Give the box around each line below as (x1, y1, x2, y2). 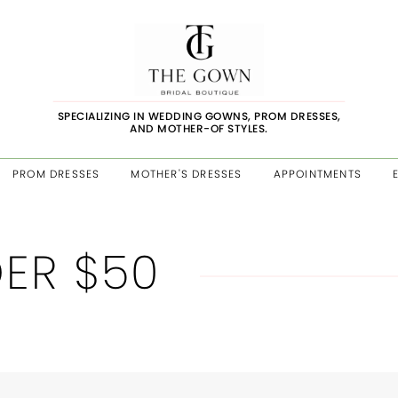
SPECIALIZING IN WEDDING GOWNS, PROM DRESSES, (57, 107, 341, 123)
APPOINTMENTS (273, 166, 362, 182)
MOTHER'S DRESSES (131, 166, 243, 182)
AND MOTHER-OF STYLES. (130, 120, 268, 136)
